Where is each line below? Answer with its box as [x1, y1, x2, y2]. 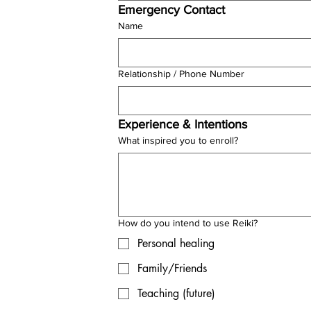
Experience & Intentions [118, 117, 247, 131]
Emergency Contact [118, 3, 225, 17]
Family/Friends [137, 261, 207, 276]
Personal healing [137, 236, 215, 251]
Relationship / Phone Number [118, 68, 244, 79]
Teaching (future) [137, 286, 215, 301]
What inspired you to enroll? [118, 135, 238, 146]
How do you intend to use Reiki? [118, 217, 258, 228]
